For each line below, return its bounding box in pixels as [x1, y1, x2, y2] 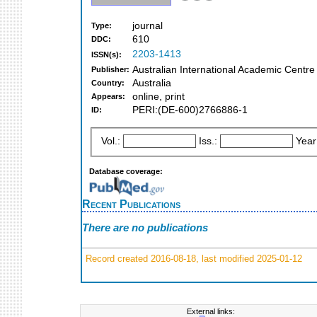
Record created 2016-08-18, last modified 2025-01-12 [83, 253, 302, 264]
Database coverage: [89, 166, 163, 175]
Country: [91, 79, 125, 88]
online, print [132, 91, 185, 103]
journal [132, 21, 163, 32]
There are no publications [82, 221, 208, 234]
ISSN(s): [91, 50, 122, 59]
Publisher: [91, 65, 129, 74]
